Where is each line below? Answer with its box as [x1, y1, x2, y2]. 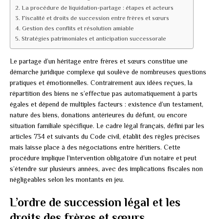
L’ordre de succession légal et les [10, 196, 180, 209]
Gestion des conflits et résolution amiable [22, 25, 134, 32]
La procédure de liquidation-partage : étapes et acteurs [21, 4, 174, 12]
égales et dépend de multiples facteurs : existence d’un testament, [10, 100, 203, 109]
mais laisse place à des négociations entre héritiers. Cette [10, 143, 180, 152]
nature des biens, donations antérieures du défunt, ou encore [10, 111, 187, 119]
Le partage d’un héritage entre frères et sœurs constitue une [10, 57, 188, 66]
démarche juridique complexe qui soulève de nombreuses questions [10, 68, 206, 76]
